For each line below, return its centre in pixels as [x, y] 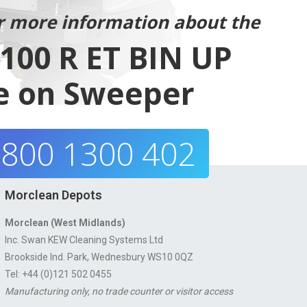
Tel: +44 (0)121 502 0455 [58, 274]
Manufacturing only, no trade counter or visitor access [119, 291]
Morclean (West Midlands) [65, 223]
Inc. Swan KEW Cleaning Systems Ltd [84, 240]
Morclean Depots [53, 195]
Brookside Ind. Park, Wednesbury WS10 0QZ [99, 257]
